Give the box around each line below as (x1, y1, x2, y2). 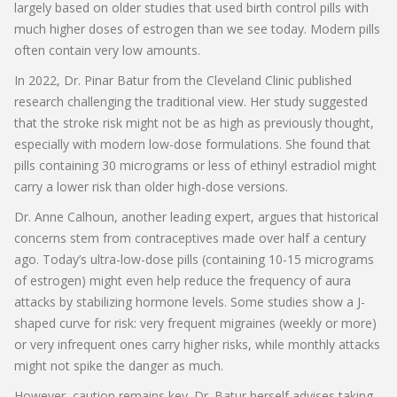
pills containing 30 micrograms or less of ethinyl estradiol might (14, 156, 377, 174)
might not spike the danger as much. (14, 356, 223, 374)
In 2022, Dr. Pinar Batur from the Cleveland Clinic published (14, 71, 352, 89)
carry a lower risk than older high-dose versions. (14, 177, 288, 195)
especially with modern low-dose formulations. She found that (14, 135, 370, 152)
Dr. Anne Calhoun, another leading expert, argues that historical (14, 207, 378, 225)
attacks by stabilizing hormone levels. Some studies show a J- (14, 292, 365, 310)
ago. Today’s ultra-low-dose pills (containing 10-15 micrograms (14, 250, 374, 268)
